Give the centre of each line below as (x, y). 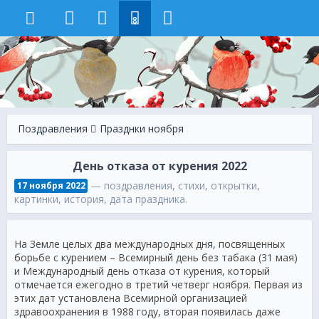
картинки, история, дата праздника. (101, 199)
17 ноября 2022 (51, 185)
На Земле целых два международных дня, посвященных (150, 244)
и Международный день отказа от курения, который (142, 271)
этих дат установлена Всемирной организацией (131, 298)
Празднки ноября (142, 129)
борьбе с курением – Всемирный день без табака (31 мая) (156, 257)
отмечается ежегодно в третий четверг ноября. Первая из (158, 284)
